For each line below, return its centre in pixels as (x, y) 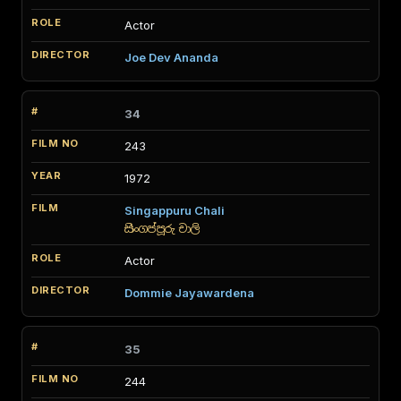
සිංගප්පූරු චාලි (162, 229)
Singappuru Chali (175, 210)
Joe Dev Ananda (171, 57)
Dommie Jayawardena (189, 293)
